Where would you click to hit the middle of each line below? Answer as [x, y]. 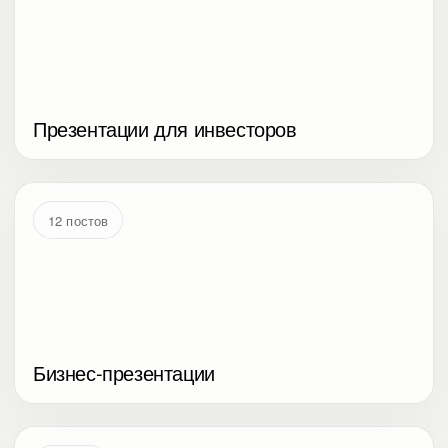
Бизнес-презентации [124, 372]
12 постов [78, 220]
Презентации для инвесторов [165, 128]
